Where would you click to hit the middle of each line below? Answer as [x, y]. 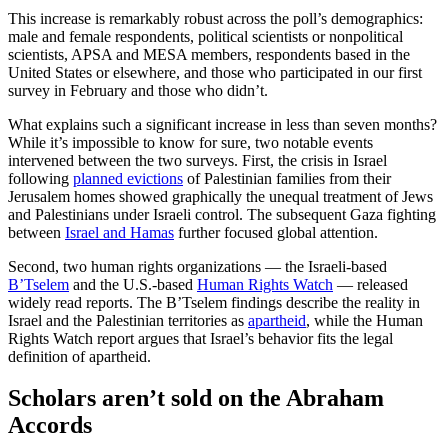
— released [370, 284]
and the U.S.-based [133, 284]
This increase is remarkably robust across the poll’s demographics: [215, 18]
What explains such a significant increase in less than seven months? [222, 124]
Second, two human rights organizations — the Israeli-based [197, 266]
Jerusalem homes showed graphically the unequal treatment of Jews [220, 196]
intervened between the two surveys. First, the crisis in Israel [197, 160]
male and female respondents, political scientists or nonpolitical [205, 36]
